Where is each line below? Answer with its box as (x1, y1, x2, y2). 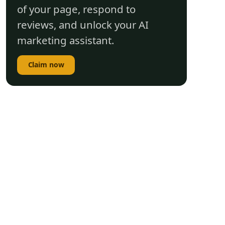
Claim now (28, 60, 64, 69)
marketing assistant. (17, 33, 114, 47)
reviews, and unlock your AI (17, 17, 149, 32)
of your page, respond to (17, 2, 136, 16)
